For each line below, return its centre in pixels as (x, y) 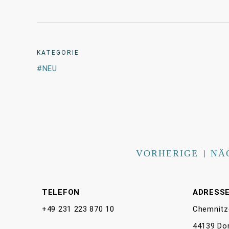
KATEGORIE (58, 53)
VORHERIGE (167, 153)
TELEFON (61, 192)
